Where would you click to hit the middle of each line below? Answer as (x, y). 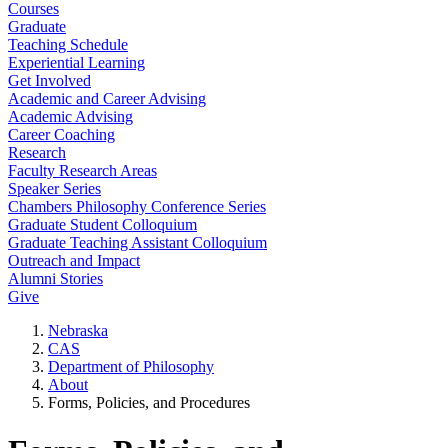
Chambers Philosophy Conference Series (137, 206)
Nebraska (78, 330)
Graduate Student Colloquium (102, 224)
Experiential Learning (76, 62)
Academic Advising (70, 116)
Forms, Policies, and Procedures (149, 402)
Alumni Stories (55, 278)
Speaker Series (54, 188)
